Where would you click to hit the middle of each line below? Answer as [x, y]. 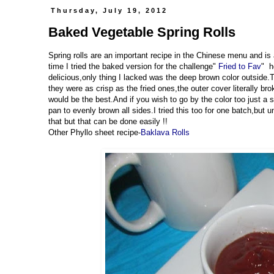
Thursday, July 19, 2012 [109, 11]
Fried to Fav [240, 67]
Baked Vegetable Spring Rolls [142, 32]
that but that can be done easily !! [108, 122]
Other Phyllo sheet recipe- [94, 133]
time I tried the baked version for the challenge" [133, 67]
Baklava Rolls [165, 133]
